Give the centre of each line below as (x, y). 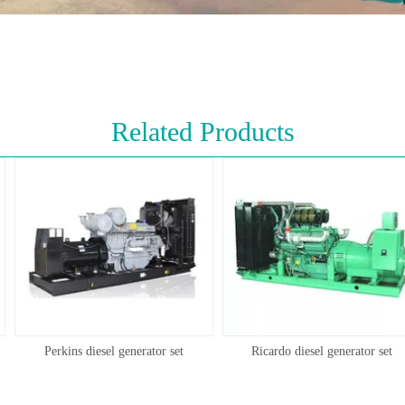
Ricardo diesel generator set (310, 352)
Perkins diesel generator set (102, 352)
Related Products (202, 132)
